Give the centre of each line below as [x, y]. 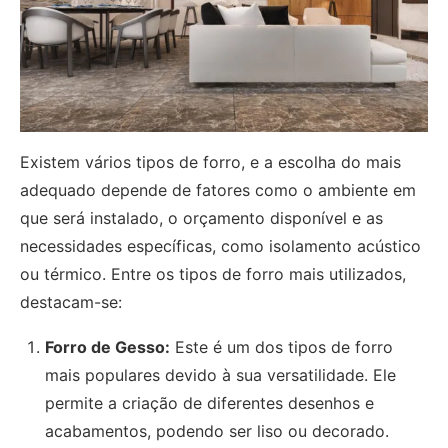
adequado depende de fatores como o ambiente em [218, 189]
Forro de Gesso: [107, 346]
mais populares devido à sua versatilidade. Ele [220, 374]
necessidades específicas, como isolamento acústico [220, 245]
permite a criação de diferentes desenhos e [209, 402]
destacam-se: [71, 301]
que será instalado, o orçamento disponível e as [201, 217]
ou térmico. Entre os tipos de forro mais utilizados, [213, 273]
